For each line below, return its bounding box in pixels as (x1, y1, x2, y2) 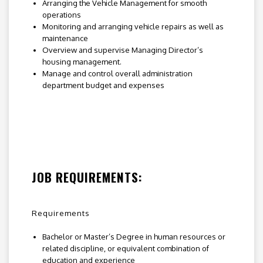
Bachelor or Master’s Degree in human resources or (42, 232, 225, 242)
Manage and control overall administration (42, 69, 193, 79)
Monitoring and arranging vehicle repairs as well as (42, 22, 224, 32)
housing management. (42, 57, 122, 67)
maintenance (42, 33, 88, 43)
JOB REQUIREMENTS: (32, 168, 143, 187)
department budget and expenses (42, 80, 164, 90)
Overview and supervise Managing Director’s (42, 45, 203, 55)
